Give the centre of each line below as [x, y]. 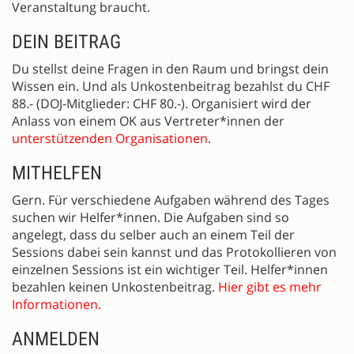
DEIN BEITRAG [66, 41]
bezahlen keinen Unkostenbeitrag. [115, 286]
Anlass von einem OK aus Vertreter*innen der [148, 121]
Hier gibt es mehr [270, 286]
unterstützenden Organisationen [110, 138]
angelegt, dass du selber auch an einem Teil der [153, 234]
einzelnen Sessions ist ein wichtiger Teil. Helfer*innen [170, 269]
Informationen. [56, 304]
